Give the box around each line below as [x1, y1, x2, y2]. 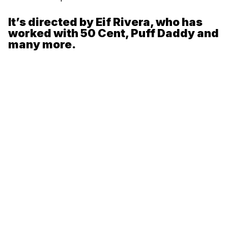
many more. [8, 38, 76, 51]
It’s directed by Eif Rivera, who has [8, 15, 203, 29]
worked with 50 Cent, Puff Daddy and [8, 26, 219, 40]
